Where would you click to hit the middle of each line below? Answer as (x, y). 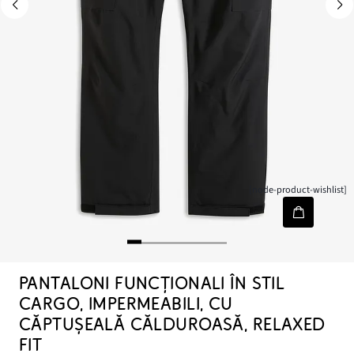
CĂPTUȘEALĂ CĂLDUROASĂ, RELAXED (172, 325)
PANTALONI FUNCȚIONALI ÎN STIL (152, 284)
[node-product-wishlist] (298, 190)
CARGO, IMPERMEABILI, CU (126, 304)
